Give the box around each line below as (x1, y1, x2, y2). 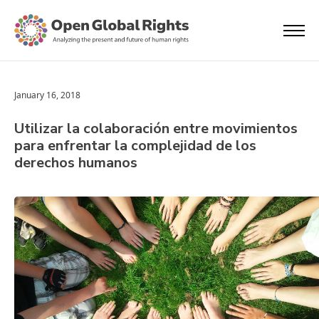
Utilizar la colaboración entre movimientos (14, 119, 298, 138)
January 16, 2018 (14, 89, 80, 101)
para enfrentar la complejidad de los (14, 136, 256, 155)
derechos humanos (14, 153, 137, 172)
